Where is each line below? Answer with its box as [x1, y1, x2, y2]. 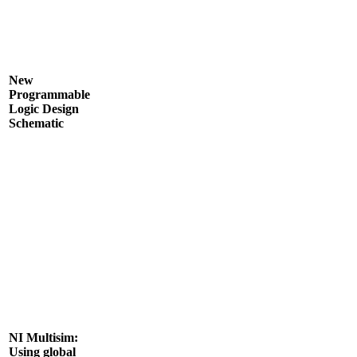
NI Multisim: [9, 330, 78, 344]
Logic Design [9, 101, 79, 116]
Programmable [9, 87, 90, 101]
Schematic [9, 116, 64, 130]
